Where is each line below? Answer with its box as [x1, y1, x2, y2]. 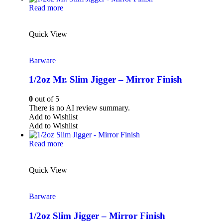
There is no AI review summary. [29, 104, 130, 112]
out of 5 [33, 95, 59, 104]
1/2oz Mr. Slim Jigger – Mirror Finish [29, 74, 182, 85]
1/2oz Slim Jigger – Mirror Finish [29, 210, 165, 221]
